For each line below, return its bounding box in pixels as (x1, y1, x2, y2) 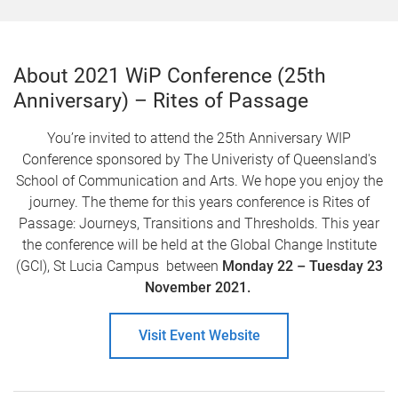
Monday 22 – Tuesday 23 (221, 258, 383, 275)
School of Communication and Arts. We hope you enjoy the (15, 172, 383, 189)
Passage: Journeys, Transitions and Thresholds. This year (19, 215, 379, 232)
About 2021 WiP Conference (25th (13, 64, 326, 88)
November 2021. (144, 279, 254, 296)
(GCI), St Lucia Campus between (15, 258, 222, 275)
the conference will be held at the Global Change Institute (21, 236, 377, 253)
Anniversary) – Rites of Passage (13, 89, 308, 113)
